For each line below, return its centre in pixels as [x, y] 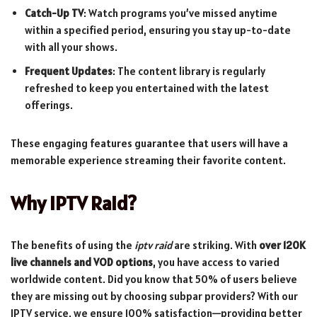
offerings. [49, 105]
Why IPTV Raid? [74, 203]
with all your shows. [71, 47]
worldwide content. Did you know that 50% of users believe [154, 279]
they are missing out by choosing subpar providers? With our [154, 296]
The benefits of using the [73, 245]
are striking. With [215, 245]
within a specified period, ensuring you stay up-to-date [158, 30]
